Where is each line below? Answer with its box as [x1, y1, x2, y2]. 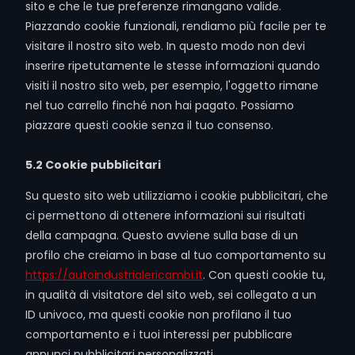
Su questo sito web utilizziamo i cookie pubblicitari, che [25, 188, 329, 204]
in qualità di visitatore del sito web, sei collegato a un [25, 287, 317, 303]
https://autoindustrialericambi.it [25, 267, 204, 283]
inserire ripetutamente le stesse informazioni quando [25, 58, 321, 74]
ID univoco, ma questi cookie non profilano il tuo [25, 307, 292, 323]
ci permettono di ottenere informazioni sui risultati [25, 208, 306, 223]
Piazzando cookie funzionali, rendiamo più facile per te [25, 18, 327, 34]
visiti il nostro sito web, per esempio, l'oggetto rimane [25, 78, 319, 94]
